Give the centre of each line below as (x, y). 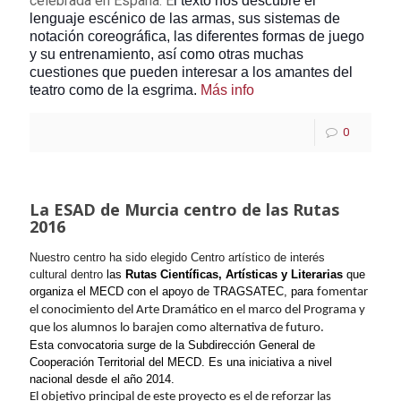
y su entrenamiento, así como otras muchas (166, 54)
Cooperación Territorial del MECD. (119, 362)
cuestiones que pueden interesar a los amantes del (191, 72)
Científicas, (191, 274)
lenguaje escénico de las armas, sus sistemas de (185, 18)
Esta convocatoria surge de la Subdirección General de (172, 345)
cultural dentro (68, 274)
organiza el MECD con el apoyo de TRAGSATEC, (160, 291)
